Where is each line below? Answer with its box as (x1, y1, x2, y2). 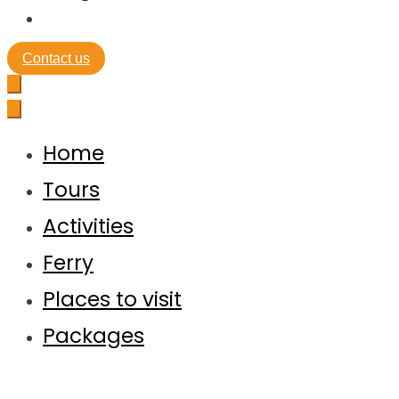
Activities (43, 212, 134, 240)
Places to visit (43, 285, 182, 313)
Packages (43, 322, 144, 350)
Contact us (22, 51, 90, 66)
